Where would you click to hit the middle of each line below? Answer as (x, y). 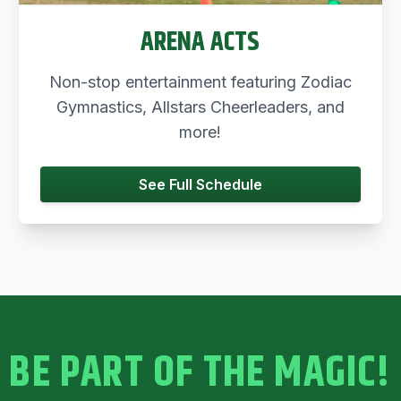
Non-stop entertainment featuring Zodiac (200, 81)
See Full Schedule (200, 184)
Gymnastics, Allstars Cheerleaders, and (200, 107)
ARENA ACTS (200, 42)
